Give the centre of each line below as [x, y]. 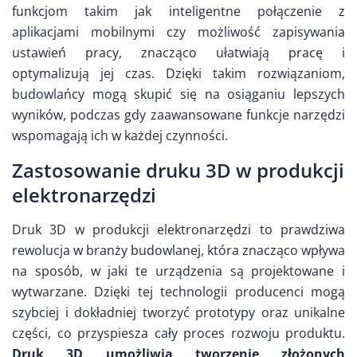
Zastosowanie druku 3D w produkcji [178, 171]
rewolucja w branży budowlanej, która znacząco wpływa [178, 251]
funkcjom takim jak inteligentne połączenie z [178, 12]
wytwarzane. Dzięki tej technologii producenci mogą [178, 292]
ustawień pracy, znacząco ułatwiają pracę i [178, 53]
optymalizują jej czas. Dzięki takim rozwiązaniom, [178, 74]
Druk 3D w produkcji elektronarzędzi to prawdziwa [178, 230]
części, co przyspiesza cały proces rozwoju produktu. [178, 333]
